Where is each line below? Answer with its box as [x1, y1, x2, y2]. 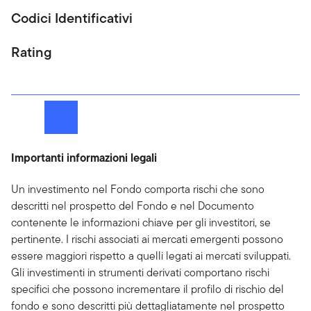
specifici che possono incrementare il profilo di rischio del [11, 281, 284, 297]
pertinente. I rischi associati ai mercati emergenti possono [11, 231, 283, 247]
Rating [11, 42, 52, 62]
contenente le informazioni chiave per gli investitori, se [11, 215, 271, 230]
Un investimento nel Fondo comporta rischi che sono [11, 181, 264, 197]
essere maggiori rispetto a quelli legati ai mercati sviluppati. [11, 248, 291, 264]
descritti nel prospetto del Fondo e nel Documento [11, 198, 254, 214]
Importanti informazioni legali [11, 149, 157, 166]
